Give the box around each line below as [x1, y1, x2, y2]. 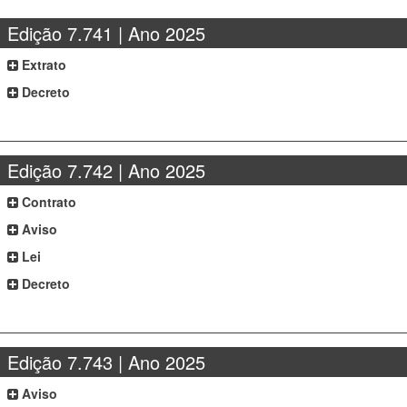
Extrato [18, 55, 67, 74]
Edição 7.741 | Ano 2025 [7, 20, 206, 46]
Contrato [18, 193, 77, 211]
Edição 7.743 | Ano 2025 [7, 349, 206, 375]
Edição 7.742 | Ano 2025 [7, 157, 206, 184]
